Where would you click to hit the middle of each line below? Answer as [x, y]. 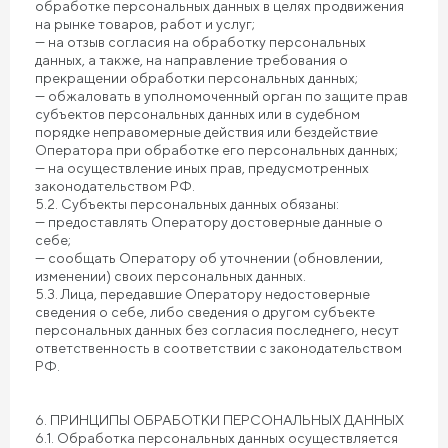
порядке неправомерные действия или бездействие [206, 132]
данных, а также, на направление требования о [191, 60]
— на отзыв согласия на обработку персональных [200, 42]
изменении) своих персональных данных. [170, 276]
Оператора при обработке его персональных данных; [216, 150]
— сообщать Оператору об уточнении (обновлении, [209, 258]
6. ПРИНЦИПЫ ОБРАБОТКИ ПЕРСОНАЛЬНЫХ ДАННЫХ [219, 420]
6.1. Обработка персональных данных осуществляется [216, 438]
